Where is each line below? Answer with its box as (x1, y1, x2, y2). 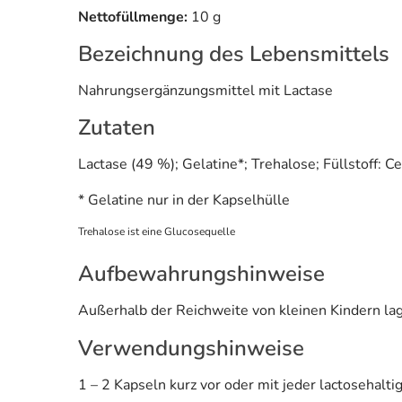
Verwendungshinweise (78, 333, 304, 363)
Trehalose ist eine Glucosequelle (78, 223, 235, 239)
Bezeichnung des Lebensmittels (78, 39, 389, 68)
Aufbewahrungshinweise (78, 258, 325, 288)
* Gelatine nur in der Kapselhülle (78, 189, 290, 210)
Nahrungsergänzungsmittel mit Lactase (78, 80, 333, 100)
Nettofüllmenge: (78, 6, 191, 27)
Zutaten (78, 112, 155, 142)
